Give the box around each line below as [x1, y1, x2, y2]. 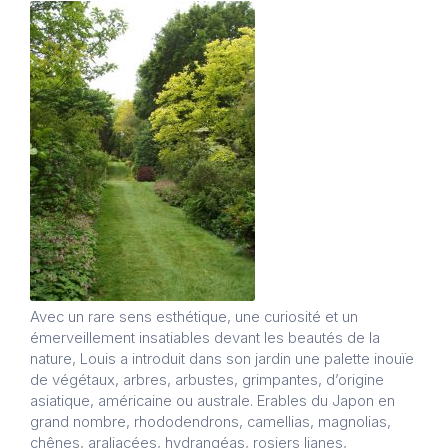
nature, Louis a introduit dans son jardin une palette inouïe [30, 350, 414, 369]
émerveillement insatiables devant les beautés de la [30, 329, 380, 348]
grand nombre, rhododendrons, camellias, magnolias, [30, 413, 391, 432]
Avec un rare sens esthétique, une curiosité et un [30, 308, 358, 327]
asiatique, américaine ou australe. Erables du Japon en [30, 392, 395, 411]
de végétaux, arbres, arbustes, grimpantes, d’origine [30, 371, 384, 390]
